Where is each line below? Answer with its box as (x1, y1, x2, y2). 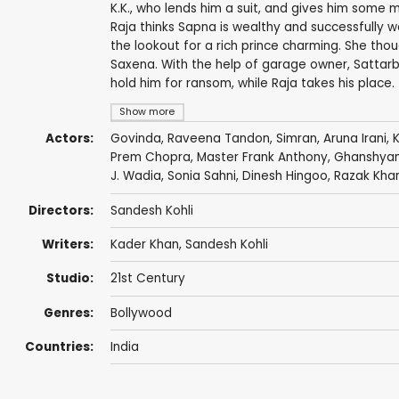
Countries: (24, 338, 94, 356)
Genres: (43, 304, 94, 322)
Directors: (28, 201, 94, 219)
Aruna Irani (322, 130, 387, 148)
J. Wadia (110, 167, 161, 185)
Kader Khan (110, 236, 179, 254)
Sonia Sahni (167, 167, 236, 185)
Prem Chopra (110, 149, 191, 167)
